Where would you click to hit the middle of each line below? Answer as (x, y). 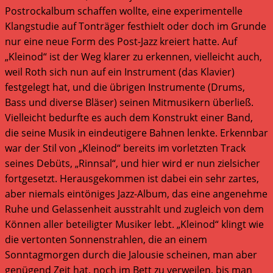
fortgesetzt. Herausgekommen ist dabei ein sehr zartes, (132, 178)
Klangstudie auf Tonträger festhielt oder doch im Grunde (136, 26)
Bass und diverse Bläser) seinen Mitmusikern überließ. (129, 102)
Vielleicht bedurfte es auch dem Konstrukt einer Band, (129, 117)
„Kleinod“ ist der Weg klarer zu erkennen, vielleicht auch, (133, 56)
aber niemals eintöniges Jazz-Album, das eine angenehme (136, 193)
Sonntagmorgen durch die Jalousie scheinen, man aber (131, 254)
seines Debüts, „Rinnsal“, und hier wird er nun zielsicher (133, 163)
